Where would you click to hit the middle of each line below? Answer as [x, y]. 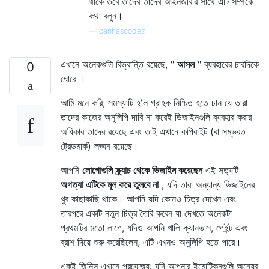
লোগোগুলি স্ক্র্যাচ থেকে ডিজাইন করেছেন [142, 170]
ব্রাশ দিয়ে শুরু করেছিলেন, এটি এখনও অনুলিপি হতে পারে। [151, 242]
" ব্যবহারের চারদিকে [227, 64]
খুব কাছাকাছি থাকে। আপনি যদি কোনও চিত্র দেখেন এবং [148, 198]
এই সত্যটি [220, 170]
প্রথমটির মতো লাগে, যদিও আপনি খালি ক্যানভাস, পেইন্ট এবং [154, 227]
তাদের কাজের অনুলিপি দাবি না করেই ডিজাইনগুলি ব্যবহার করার [156, 117]
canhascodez [122, 31]
